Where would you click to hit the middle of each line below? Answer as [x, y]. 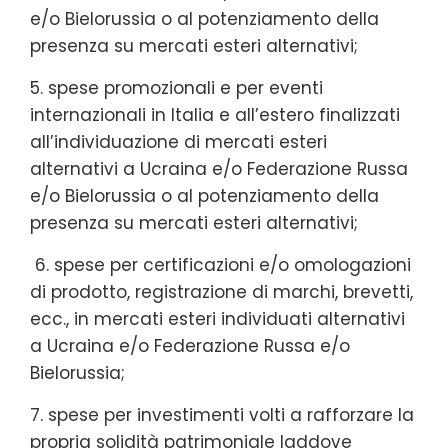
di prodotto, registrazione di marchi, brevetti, [221, 291]
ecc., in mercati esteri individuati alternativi [217, 318]
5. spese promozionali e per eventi [176, 87]
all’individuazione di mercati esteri [178, 141]
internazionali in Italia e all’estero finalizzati [215, 114]
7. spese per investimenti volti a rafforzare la [222, 414]
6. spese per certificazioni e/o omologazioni [220, 264]
